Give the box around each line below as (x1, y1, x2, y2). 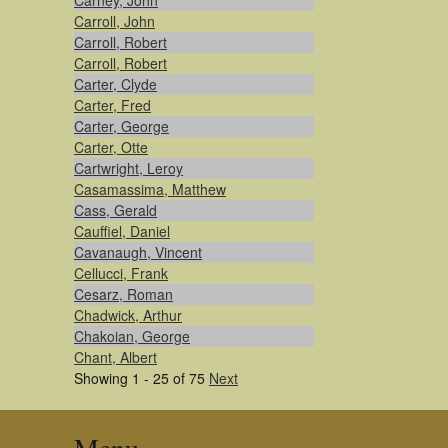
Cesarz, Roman (74, 284, 173, 304)
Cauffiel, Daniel (74, 221, 170, 241)
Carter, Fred (74, 95, 151, 115)
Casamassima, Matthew (74, 179, 226, 199)
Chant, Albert (74, 347, 157, 367)
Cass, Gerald (74, 200, 157, 220)
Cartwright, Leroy (74, 158, 183, 178)
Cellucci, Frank (74, 263, 168, 283)
